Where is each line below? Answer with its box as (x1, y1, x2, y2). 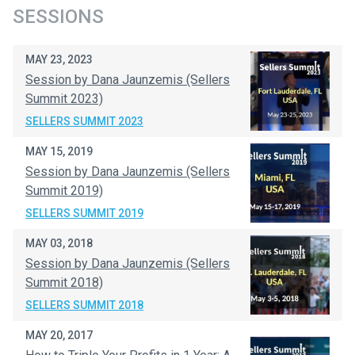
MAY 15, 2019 (25, 145, 93, 158)
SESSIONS (13, 6, 104, 28)
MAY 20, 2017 (25, 329, 93, 342)
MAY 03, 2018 (25, 237, 93, 250)
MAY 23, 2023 (25, 53, 93, 66)
